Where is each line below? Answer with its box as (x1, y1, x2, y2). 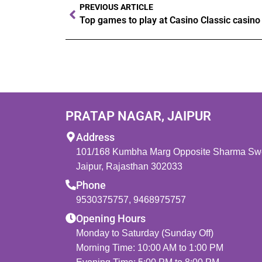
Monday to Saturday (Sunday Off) (76, 227, 213, 238)
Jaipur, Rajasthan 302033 (76, 161, 182, 171)
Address (76, 130, 115, 143)
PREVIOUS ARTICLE (80, 2, 153, 12)
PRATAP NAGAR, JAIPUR (65, 108, 211, 123)
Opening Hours (76, 212, 146, 225)
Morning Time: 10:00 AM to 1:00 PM (76, 242, 223, 253)
